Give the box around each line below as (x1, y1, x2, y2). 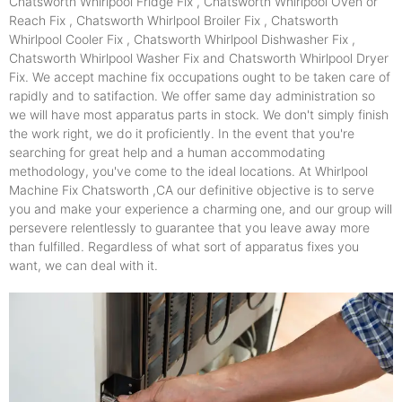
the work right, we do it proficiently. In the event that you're (9, 125, 354, 141)
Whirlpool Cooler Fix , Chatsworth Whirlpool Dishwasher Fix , (9, 31, 355, 47)
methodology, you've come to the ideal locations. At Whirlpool (9, 162, 368, 179)
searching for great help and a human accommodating (9, 144, 325, 160)
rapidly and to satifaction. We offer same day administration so (9, 87, 375, 103)
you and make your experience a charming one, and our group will (9, 200, 392, 216)
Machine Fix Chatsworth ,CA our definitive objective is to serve (9, 181, 374, 197)
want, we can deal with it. (9, 257, 158, 273)
